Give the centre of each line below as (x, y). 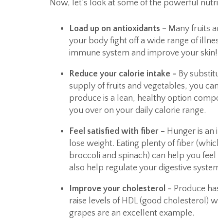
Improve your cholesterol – (121, 189)
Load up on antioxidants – (119, 29)
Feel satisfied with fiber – (118, 132)
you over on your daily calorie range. (137, 111)
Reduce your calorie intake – (124, 74)
